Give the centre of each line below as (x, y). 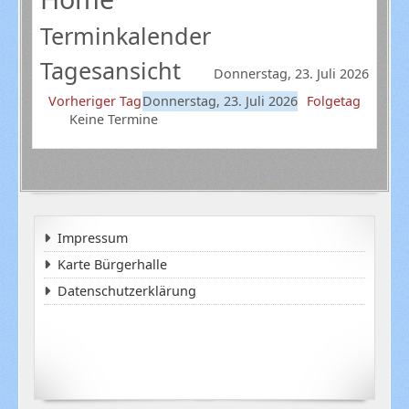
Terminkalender (125, 35)
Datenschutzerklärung (126, 291)
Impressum (92, 238)
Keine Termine (114, 119)
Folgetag (333, 100)
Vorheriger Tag (95, 100)
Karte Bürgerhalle (112, 265)
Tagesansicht (110, 70)
